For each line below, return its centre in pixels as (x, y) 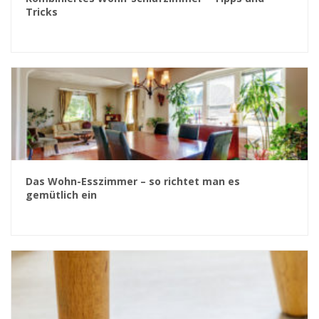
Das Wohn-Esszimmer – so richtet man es (133, 181)
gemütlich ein (61, 194)
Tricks (42, 11)
